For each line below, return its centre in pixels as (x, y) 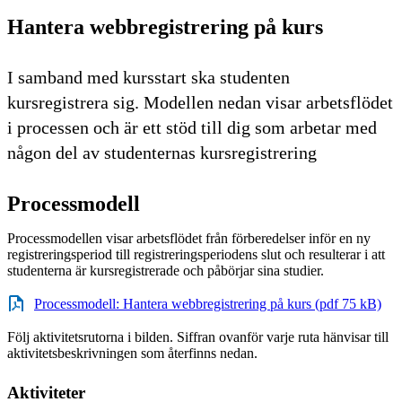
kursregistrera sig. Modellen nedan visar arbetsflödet (200, 102)
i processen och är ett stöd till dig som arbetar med (192, 127)
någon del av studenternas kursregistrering (162, 152)
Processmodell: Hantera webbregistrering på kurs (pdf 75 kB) (208, 303)
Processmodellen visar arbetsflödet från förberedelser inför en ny (189, 238)
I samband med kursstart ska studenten (149, 77)
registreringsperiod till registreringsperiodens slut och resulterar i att (196, 254)
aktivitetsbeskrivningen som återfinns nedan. (132, 353)
